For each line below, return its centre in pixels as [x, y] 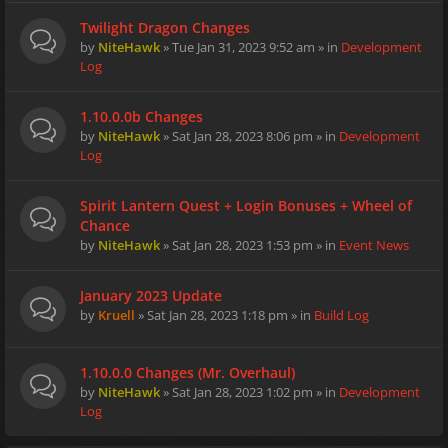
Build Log [341, 315]
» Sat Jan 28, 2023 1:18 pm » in [224, 315]
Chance [105, 225]
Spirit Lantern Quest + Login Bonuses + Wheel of [246, 205]
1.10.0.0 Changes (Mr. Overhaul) [187, 372]
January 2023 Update [151, 295]
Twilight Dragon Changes [165, 27]
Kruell [116, 315]
